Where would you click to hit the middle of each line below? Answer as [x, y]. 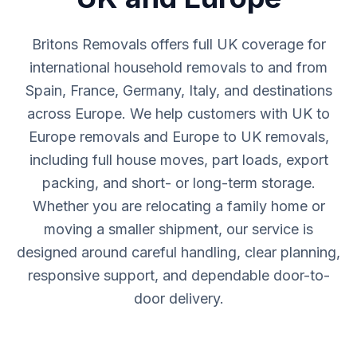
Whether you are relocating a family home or [178, 206]
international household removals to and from [178, 68]
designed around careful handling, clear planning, [178, 253]
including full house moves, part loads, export [178, 160]
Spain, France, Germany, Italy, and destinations [178, 91]
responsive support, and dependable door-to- [178, 276]
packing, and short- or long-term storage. [178, 183]
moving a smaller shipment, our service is [178, 229]
